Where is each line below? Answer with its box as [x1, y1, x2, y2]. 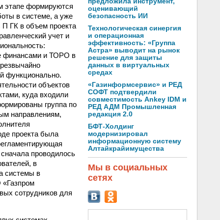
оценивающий [88, 5, 138, 12]
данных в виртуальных [88, 61, 169, 69]
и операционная [88, 32, 144, 39]
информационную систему [88, 137, 181, 145]
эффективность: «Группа [88, 39, 175, 47]
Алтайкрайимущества [88, 145, 164, 152]
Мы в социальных [88, 163, 167, 172]
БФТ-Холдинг [88, 123, 134, 130]
